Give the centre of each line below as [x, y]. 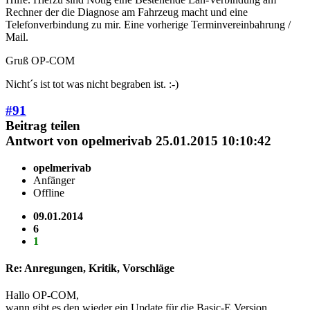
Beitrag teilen [43, 126]
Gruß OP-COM [40, 60]
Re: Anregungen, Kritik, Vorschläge [90, 268]
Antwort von [44, 141]
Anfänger [54, 180]
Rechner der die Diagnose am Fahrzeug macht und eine [127, 12]
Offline [49, 192]
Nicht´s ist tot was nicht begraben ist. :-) [92, 84]
